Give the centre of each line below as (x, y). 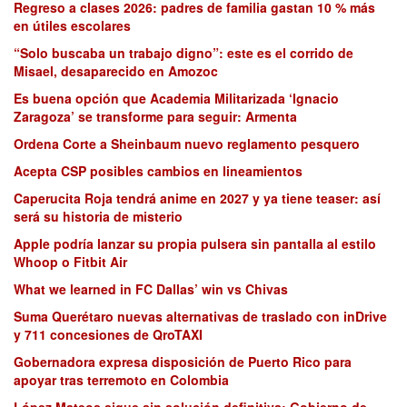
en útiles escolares (72, 26)
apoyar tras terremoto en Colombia (121, 380)
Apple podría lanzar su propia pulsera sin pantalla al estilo (195, 244)
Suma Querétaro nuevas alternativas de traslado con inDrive (200, 317)
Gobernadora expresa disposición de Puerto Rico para (183, 362)
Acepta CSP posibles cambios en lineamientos (158, 171)
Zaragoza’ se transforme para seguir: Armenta (155, 117)
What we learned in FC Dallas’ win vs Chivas (151, 289)
